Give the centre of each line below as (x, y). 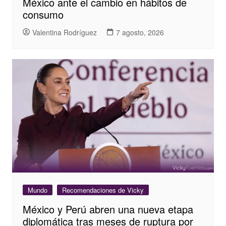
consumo (43, 15)
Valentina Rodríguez (64, 32)
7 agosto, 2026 (140, 32)
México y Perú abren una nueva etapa (108, 209)
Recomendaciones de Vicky (103, 190)
